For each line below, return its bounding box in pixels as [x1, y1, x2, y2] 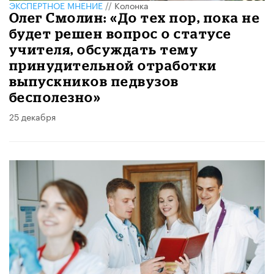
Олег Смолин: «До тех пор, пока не [9, 10, 261, 26]
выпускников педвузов [9, 73, 179, 89]
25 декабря [9, 109, 56, 124]
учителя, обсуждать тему [9, 42, 199, 57]
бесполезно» [9, 89, 102, 105]
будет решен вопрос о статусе [9, 26, 232, 42]
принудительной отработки [9, 57, 217, 73]
